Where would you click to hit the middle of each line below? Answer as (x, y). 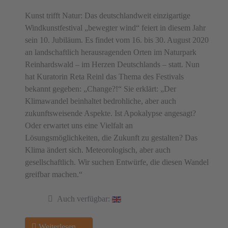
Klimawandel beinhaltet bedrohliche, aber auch (101, 101)
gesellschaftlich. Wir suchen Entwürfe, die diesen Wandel (117, 162)
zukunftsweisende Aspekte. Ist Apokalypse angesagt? (110, 113)
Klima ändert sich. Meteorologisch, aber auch (98, 150)
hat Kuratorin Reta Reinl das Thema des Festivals (104, 76)
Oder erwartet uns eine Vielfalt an (79, 125)
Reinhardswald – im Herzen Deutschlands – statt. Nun (112, 64)
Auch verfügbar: (84, 198)
